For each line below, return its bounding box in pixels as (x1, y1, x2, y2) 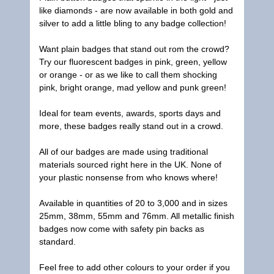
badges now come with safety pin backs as (39, 224, 204, 234)
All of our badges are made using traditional (39, 147, 208, 157)
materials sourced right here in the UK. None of (39, 160, 221, 169)
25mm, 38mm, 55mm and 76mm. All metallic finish (39, 211, 234, 221)
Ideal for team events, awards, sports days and (39, 108, 221, 118)
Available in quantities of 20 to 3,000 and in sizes (39, 198, 228, 208)
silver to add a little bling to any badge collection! (39, 18, 226, 28)
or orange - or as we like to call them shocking (39, 70, 217, 80)
